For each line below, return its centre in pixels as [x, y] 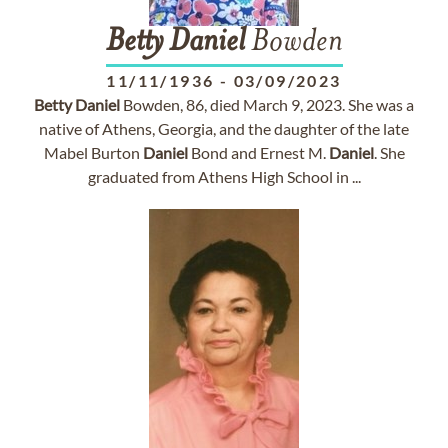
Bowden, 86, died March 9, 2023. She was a [267, 104]
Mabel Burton [93, 152]
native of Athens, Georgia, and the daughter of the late [224, 128]
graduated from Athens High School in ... [224, 176]
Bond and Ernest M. [258, 152]
